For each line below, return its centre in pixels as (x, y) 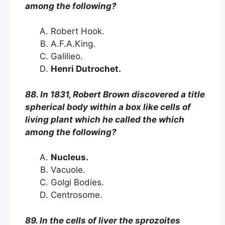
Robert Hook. (79, 31)
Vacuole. (69, 170)
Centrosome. (78, 195)
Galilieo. (68, 56)
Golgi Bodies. (79, 182)
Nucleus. (72, 157)
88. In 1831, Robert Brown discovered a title (115, 94)
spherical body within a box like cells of (108, 107)
